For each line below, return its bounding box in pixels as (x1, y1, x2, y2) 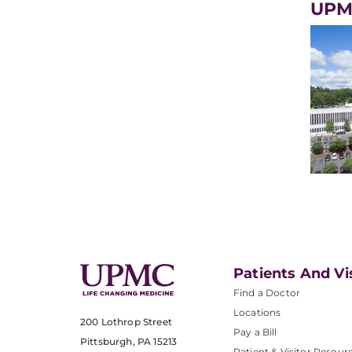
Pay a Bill (233, 326, 277, 339)
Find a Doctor (233, 287, 301, 299)
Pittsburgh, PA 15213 (80, 335, 178, 348)
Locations (233, 306, 281, 319)
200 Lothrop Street (80, 316, 172, 328)
